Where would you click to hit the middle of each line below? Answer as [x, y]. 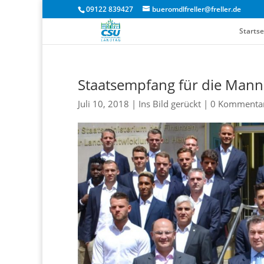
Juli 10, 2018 [103, 104]
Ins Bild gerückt [170, 104]
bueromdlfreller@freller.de [197, 9]
